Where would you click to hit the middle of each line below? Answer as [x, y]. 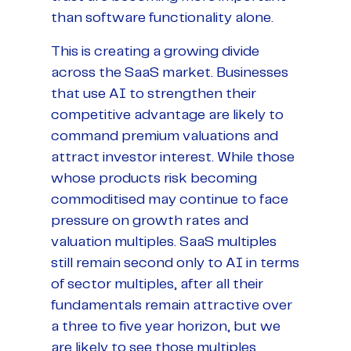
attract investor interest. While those [173, 157]
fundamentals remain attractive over [172, 305]
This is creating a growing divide [155, 51]
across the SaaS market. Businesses [170, 72]
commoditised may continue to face [170, 199]
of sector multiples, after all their [157, 284]
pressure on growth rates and [150, 221]
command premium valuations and [165, 136]
